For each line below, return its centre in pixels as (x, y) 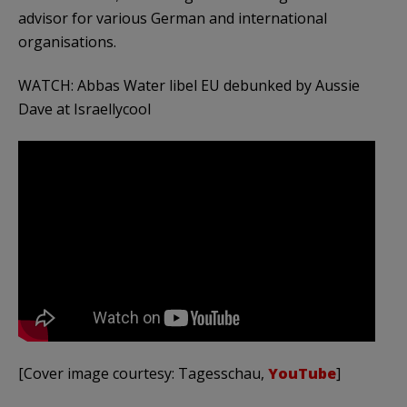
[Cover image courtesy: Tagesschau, (143, 373)
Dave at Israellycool (84, 109)
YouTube (302, 373)
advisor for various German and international (173, 18)
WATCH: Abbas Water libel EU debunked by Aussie (189, 85)
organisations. (67, 41)
